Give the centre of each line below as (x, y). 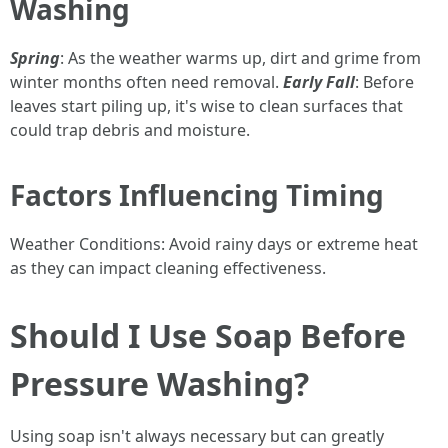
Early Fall (319, 82)
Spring (35, 58)
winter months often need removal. (146, 82)
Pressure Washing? (159, 383)
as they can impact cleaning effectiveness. (168, 268)
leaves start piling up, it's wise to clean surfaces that (206, 106)
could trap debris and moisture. (130, 130)
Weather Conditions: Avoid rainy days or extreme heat (214, 244)
